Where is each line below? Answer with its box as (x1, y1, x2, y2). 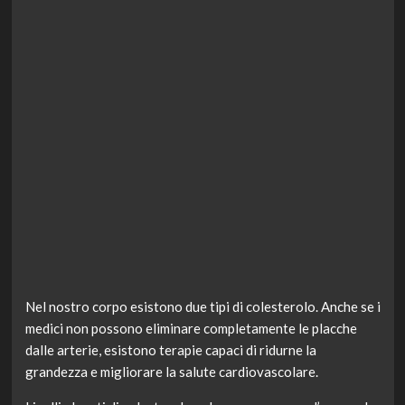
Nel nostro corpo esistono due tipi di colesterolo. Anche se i (24, 298, 381, 316)
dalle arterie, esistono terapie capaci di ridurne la (24, 342, 316, 359)
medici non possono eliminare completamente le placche (24, 320, 357, 337)
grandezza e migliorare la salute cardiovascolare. (24, 363, 318, 381)
